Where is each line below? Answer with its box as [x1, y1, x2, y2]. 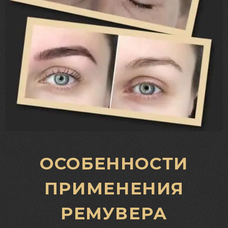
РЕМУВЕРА [60, 203, 168, 224]
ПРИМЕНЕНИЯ [44, 178, 184, 199]
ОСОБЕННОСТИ [39, 153, 189, 174]
